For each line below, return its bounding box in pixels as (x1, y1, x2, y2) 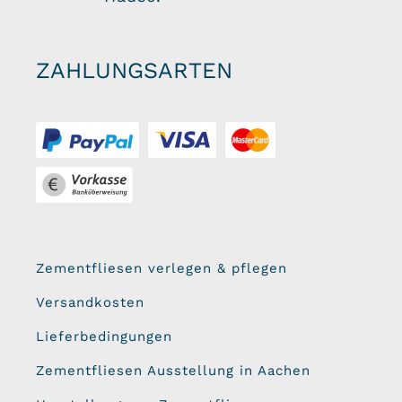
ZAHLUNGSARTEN (35, 57, 232, 83)
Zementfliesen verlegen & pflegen (35, 259, 287, 276)
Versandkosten (35, 293, 144, 310)
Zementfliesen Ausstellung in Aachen (35, 362, 310, 379)
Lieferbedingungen (35, 328, 172, 345)
